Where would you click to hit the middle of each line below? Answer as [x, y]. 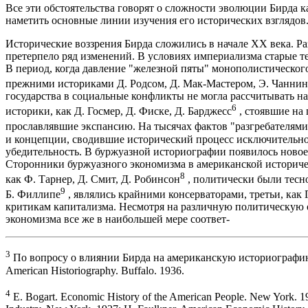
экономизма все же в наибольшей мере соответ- [118, 219]
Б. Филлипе [33, 195]
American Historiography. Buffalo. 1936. [95, 270]
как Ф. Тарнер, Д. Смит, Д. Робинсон [93, 179]
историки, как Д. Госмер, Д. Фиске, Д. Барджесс [119, 111]
